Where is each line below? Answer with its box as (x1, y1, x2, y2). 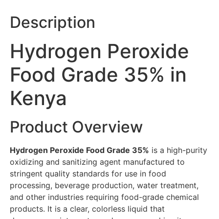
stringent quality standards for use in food (10, 168, 166, 178)
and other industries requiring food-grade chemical (10, 192, 199, 202)
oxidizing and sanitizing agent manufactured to (10, 156, 185, 167)
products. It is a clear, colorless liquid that (10, 203, 165, 214)
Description (10, 12, 95, 32)
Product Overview (10, 117, 143, 136)
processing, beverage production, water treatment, (10, 180, 198, 190)
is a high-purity (149, 145, 207, 155)
